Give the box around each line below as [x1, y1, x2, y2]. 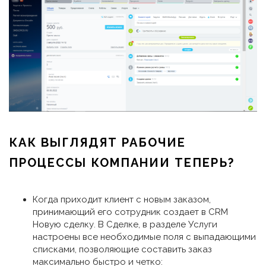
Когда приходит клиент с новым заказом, [33, 194, 211, 205]
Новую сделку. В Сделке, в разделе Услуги [33, 218, 217, 230]
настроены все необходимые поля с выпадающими [33, 231, 256, 242]
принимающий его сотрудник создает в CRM [33, 206, 228, 217]
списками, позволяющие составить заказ [33, 243, 212, 255]
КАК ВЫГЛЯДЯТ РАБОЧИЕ [9, 135, 186, 150]
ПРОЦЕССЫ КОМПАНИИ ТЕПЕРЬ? [9, 155, 235, 170]
